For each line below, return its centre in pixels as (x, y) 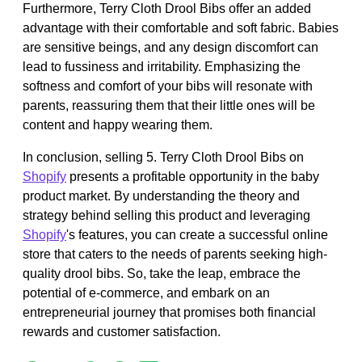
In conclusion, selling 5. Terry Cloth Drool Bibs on (163, 157)
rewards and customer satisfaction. (122, 331)
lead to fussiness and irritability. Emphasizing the (162, 66)
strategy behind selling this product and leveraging (166, 215)
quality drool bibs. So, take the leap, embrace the (162, 273)
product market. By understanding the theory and (161, 196)
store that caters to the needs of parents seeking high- (175, 254)
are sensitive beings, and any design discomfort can (170, 47)
